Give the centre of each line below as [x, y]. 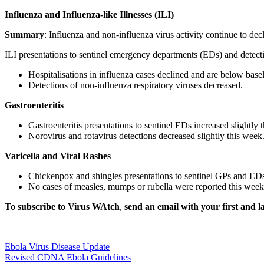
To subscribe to [36, 206]
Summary [24, 34]
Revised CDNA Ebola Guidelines [68, 257]
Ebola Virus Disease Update [57, 246]
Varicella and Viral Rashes [58, 156]
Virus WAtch [94, 206]
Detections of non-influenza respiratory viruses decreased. [136, 85]
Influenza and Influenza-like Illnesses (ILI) [89, 14]
